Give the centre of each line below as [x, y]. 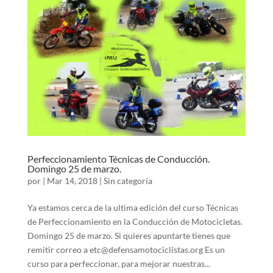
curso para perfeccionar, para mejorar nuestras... [119, 263]
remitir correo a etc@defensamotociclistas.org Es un [126, 249]
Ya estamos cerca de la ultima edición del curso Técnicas [133, 207]
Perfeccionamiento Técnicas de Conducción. [118, 158]
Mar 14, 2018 [72, 180]
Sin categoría [128, 180]
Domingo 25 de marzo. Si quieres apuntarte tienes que [129, 235]
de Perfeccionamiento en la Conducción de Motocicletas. [135, 221]
